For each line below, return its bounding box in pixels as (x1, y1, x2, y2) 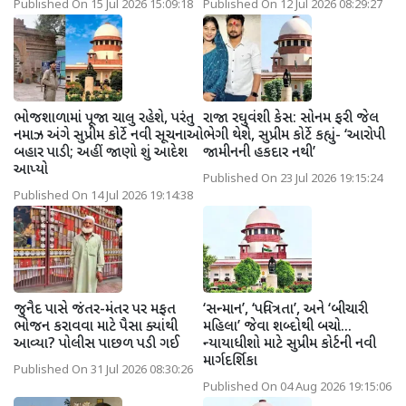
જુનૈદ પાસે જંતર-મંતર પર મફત (14, 300, 176, 320)
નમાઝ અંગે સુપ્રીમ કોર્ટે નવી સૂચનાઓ (14, 126, 203, 146)
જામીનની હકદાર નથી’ (203, 143, 315, 163)
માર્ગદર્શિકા (203, 352, 257, 372)
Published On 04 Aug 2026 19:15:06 (203, 380, 391, 395)
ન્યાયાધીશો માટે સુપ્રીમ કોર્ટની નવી (203, 334, 376, 354)
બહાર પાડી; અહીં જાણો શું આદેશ (14, 143, 188, 163)
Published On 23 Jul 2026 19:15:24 (203, 171, 382, 187)
